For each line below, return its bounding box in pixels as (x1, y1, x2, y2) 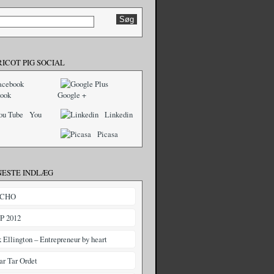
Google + (57, 89, 86, 100)
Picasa (97, 128, 118, 139)
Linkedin (105, 109, 133, 120)
